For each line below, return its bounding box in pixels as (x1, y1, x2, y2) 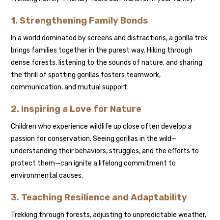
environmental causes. (11, 171, 83, 180)
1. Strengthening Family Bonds (11, 15, 149, 27)
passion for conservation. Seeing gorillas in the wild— (11, 135, 177, 143)
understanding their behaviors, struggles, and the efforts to (11, 147, 199, 156)
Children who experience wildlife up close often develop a (11, 122, 192, 131)
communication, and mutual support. (11, 83, 129, 92)
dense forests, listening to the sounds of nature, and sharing (11, 58, 203, 67)
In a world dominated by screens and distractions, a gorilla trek (11, 34, 208, 43)
